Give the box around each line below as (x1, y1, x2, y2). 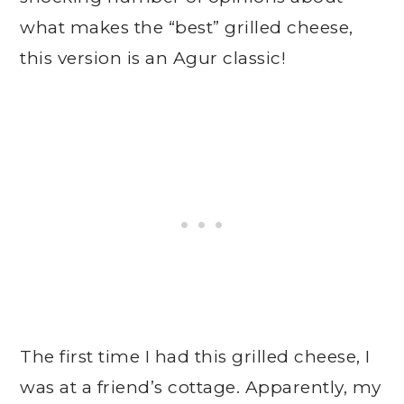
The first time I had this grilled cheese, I (20, 346, 371, 367)
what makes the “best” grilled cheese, (20, 17, 353, 38)
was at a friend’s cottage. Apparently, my (20, 377, 381, 398)
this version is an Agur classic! (20, 48, 287, 69)
